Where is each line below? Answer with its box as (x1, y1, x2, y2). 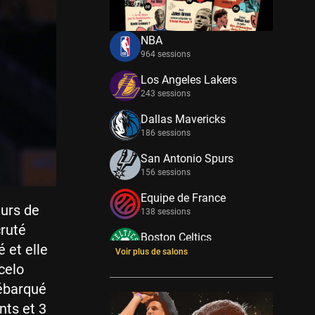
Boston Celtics (141, 231, 212, 244)
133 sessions (141, 246, 191, 256)
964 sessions (141, 49, 191, 59)
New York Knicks (141, 270, 223, 283)
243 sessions (141, 89, 191, 98)
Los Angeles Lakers (141, 73, 237, 86)
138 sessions (141, 207, 191, 217)
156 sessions (141, 167, 191, 177)
